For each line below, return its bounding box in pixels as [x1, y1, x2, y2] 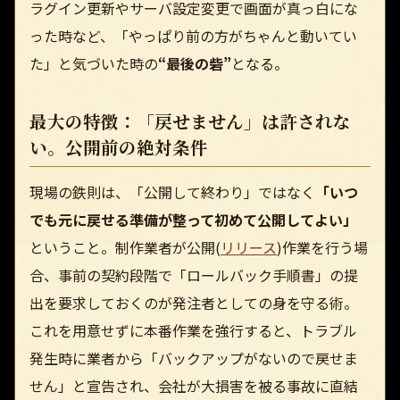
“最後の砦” [158, 53, 231, 75]
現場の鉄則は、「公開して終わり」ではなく [29, 180, 315, 203]
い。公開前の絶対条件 [29, 135, 208, 161]
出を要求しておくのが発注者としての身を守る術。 [29, 291, 358, 313]
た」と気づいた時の [29, 53, 158, 75]
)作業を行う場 [277, 236, 368, 258]
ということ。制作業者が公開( [29, 236, 221, 258]
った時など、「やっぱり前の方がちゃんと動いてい [29, 25, 357, 47]
